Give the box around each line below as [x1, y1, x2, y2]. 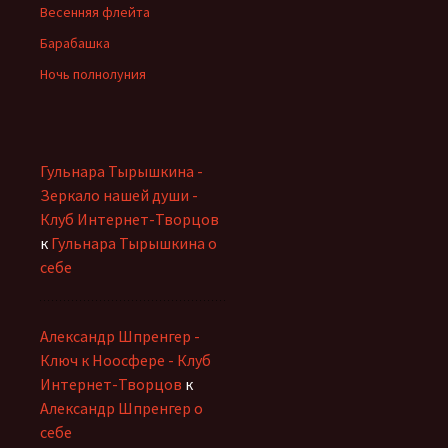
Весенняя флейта [40, 3, 150, 21]
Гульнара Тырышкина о [51, 233, 217, 253]
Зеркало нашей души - [40, 185, 198, 205]
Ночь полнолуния [40, 65, 146, 83]
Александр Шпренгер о [40, 398, 203, 418]
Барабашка [40, 34, 110, 52]
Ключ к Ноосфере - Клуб [40, 350, 211, 370]
